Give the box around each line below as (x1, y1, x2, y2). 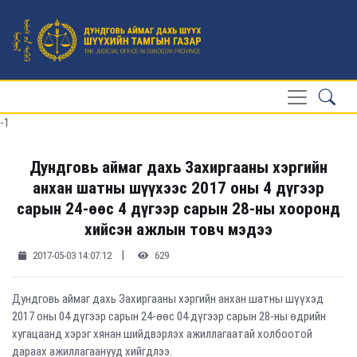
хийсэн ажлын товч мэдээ (84, 219, 273, 239)
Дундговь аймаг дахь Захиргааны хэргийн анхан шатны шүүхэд (12, 292, 324, 306)
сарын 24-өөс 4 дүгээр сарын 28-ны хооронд (17, 198, 340, 218)
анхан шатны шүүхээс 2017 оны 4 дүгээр (33, 178, 324, 198)
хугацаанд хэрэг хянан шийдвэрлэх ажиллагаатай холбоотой (12, 327, 312, 341)
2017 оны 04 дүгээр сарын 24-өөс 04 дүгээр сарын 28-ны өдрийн (12, 309, 326, 324)
